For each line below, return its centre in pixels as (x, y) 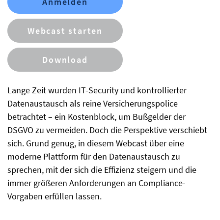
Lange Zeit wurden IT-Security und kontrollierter (97, 90)
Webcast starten (65, 31)
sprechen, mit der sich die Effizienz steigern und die (102, 170)
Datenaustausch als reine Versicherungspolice (93, 104)
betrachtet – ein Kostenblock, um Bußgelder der (96, 117)
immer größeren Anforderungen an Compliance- (96, 183)
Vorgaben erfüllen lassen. (55, 196)
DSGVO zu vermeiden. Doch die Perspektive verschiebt (107, 130)
